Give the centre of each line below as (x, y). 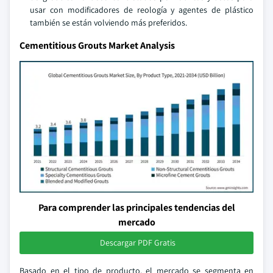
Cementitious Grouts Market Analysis (97, 45)
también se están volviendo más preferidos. (108, 23)
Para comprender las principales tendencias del (136, 207)
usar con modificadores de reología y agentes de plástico (142, 10)
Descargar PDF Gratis (138, 243)
